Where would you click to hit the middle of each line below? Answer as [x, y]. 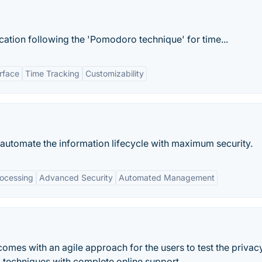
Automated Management [167, 177]
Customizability [115, 73]
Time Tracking [52, 73]
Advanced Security [76, 177]
